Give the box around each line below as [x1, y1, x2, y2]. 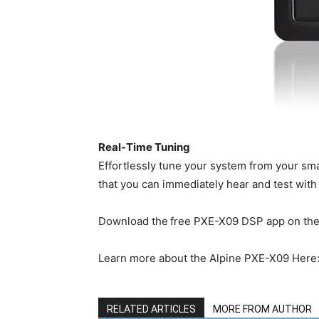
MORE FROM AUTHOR [213, 303, 312, 315]
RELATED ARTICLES [107, 303, 196, 315]
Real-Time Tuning [98, 140, 190, 155]
